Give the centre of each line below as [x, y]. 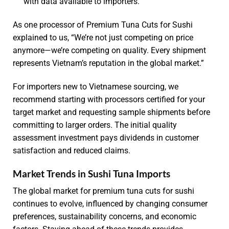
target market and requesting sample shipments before [111, 112]
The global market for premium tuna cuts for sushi [104, 191]
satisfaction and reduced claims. [72, 150]
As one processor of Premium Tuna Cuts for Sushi [103, 25]
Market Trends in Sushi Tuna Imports [91, 173]
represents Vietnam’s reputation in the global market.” [108, 63]
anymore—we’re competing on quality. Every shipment [109, 51]
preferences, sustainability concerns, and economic [105, 217]
